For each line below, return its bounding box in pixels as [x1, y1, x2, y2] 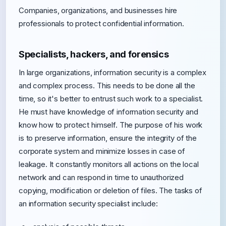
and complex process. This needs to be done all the [19, 81, 195, 90]
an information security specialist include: [19, 199, 158, 208]
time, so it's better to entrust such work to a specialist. [19, 94, 203, 103]
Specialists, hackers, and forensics [19, 49, 169, 60]
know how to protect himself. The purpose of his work [19, 120, 203, 130]
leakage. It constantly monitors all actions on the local [19, 159, 199, 169]
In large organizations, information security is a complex [19, 68, 206, 77]
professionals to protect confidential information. [19, 19, 184, 28]
